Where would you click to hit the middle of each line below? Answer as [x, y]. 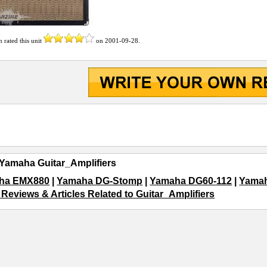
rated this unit [23, 41]
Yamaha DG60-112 [191, 181]
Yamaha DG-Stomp [100, 181]
